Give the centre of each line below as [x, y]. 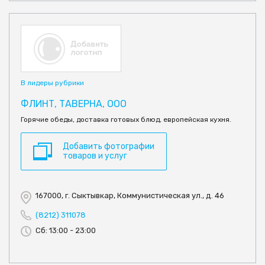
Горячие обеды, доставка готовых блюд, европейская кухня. [126, 119]
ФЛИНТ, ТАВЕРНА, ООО [74, 104]
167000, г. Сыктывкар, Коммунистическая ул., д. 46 [130, 195]
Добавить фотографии [109, 146]
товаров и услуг [95, 156]
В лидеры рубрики [52, 83]
